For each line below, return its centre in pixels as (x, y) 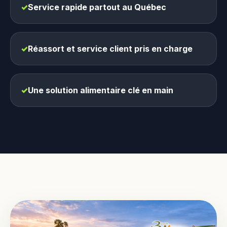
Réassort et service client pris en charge (110, 49)
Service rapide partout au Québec (97, 7)
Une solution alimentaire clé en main (101, 90)
